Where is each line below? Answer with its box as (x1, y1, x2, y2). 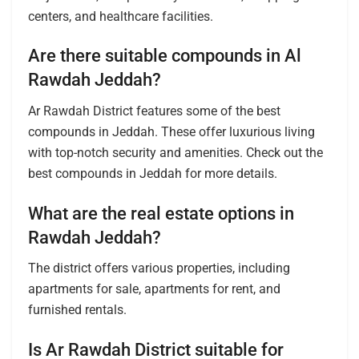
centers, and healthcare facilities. (28, 8, 213, 24)
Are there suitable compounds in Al (28, 46, 301, 67)
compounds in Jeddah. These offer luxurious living (28, 123, 315, 139)
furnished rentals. (28, 302, 127, 318)
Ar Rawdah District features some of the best (28, 103, 280, 119)
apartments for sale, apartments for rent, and (28, 281, 280, 297)
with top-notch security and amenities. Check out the (28, 144, 323, 160)
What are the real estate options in (28, 203, 294, 224)
